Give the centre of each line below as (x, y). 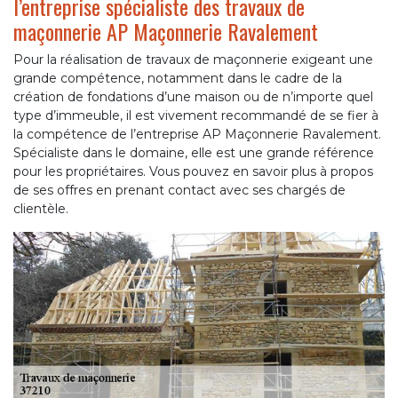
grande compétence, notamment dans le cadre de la (178, 79)
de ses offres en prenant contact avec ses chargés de (179, 191)
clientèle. (41, 209)
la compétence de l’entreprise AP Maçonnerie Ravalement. (197, 135)
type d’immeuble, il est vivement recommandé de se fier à (196, 116)
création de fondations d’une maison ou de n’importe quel (193, 97)
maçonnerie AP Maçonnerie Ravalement (166, 32)
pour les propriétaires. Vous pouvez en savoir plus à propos (193, 172)
